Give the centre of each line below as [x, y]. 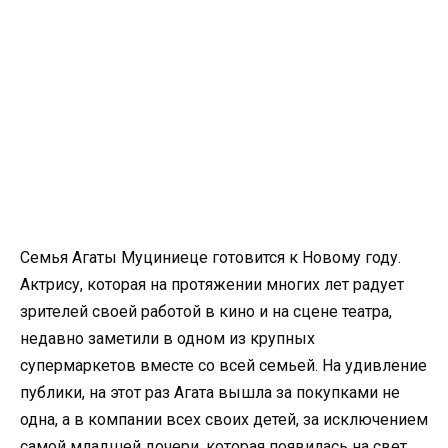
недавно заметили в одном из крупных [167, 338]
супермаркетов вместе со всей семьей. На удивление [223, 365]
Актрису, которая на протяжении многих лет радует [212, 284]
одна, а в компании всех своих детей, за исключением [224, 419]
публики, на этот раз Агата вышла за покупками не [210, 392]
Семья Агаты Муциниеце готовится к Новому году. [210, 257]
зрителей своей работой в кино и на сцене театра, [206, 311]
